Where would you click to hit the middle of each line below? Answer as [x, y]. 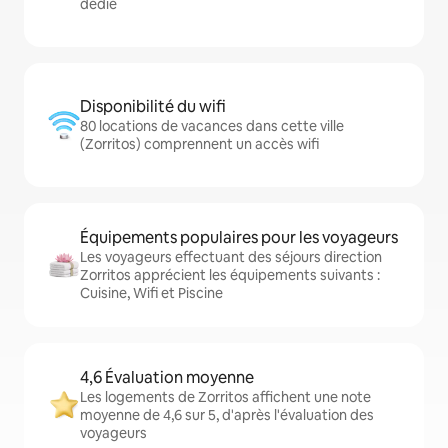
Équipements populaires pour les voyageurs [239, 238]
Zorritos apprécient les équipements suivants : [230, 275]
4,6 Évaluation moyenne [167, 378]
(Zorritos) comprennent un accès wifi [199, 144]
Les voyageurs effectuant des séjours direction [231, 257]
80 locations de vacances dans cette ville [212, 126]
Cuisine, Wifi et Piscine [151, 293]
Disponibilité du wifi [153, 107]
